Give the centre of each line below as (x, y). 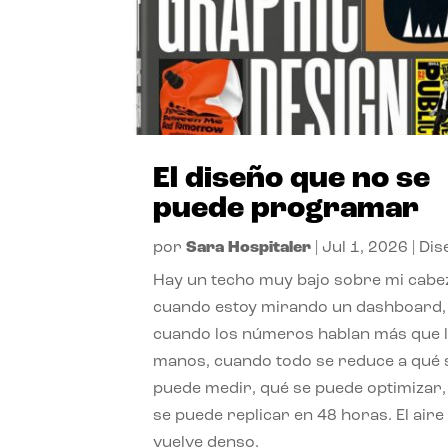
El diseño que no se (292, 180)
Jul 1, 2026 (365, 248)
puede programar (286, 210)
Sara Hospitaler (249, 248)
